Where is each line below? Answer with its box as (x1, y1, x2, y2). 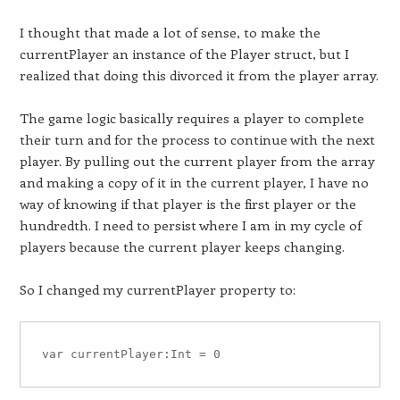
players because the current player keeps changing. (19, 237, 345, 255)
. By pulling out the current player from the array (58, 152, 375, 170)
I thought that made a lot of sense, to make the (19, 23, 321, 41)
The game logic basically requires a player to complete (19, 109, 364, 127)
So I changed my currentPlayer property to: (19, 280, 296, 298)
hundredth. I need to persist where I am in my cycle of (19, 216, 362, 234)
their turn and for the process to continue (19, 130, 290, 148)
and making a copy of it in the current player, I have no (19, 173, 369, 191)
